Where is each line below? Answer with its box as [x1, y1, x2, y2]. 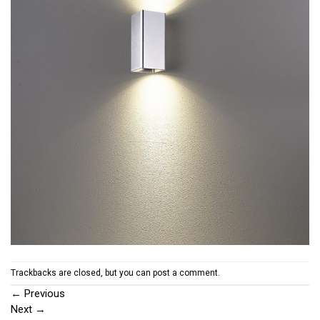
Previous [21, 287, 65, 301]
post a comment [153, 267, 218, 278]
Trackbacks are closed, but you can [11, 267, 153, 278]
